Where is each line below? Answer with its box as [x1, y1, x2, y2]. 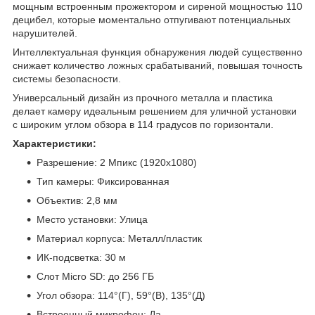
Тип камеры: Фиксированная [37, 176, 169, 188]
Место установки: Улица [37, 214, 148, 226]
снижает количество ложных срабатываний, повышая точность [13, 60, 302, 72]
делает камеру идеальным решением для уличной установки [13, 105, 297, 117]
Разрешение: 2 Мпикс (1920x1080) [37, 157, 197, 169]
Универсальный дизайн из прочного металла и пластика [13, 92, 273, 104]
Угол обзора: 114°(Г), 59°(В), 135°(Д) [37, 290, 205, 302]
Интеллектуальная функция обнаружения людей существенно [13, 46, 302, 58]
